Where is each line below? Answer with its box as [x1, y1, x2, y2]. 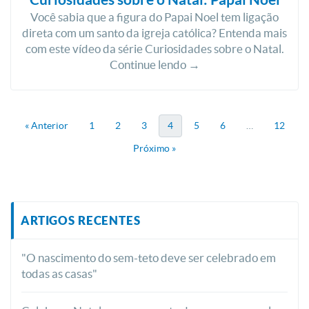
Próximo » [133, 143, 176, 154]
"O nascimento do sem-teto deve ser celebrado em [21, 251, 276, 264]
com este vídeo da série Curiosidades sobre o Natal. [25, 42, 284, 55]
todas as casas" [21, 267, 97, 280]
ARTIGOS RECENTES [21, 214, 141, 227]
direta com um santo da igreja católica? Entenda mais [22, 26, 287, 39]
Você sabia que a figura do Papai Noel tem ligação [30, 10, 279, 23]
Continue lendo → [109, 58, 200, 71]
